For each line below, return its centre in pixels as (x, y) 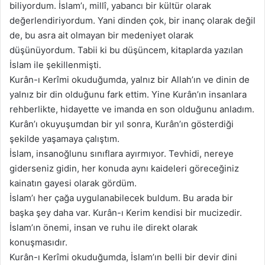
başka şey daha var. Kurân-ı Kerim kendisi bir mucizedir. (126, 212)
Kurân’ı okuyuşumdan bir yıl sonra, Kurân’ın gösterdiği (122, 124)
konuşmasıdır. (38, 242)
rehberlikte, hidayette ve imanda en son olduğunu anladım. (132, 109)
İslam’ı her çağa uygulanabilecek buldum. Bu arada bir (121, 198)
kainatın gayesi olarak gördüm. (73, 183)
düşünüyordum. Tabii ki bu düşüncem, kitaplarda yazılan (126, 50)
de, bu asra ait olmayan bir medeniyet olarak (101, 35)
